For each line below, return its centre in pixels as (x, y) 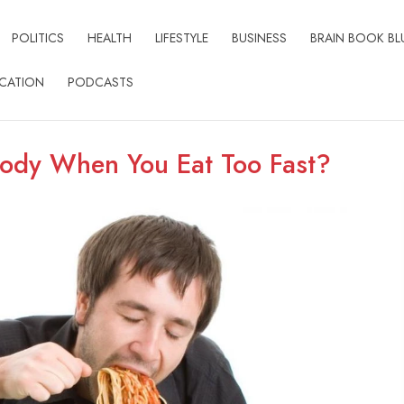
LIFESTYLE (181, 38)
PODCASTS (100, 82)
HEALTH (109, 38)
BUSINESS (259, 38)
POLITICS (37, 38)
